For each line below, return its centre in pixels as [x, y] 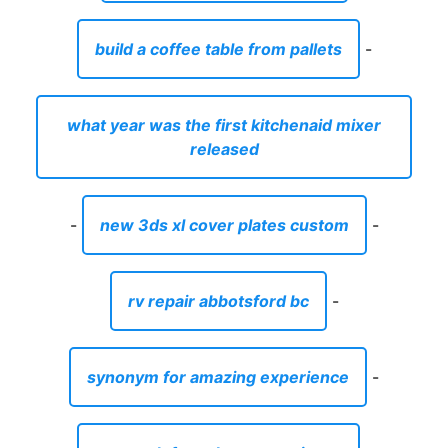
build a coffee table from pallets [218, 48]
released [224, 148]
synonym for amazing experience [218, 376]
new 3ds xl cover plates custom [224, 224]
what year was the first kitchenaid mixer [224, 124]
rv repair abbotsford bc [218, 300]
